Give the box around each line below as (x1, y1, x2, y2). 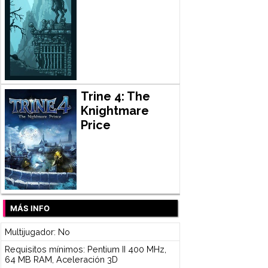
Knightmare (80, 103, 149, 118)
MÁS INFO (10, 203, 50, 214)
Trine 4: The (80, 89, 150, 103)
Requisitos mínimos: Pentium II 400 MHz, (4, 244, 166, 255)
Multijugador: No (4, 226, 70, 237)
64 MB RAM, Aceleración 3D (4, 254, 118, 265)
